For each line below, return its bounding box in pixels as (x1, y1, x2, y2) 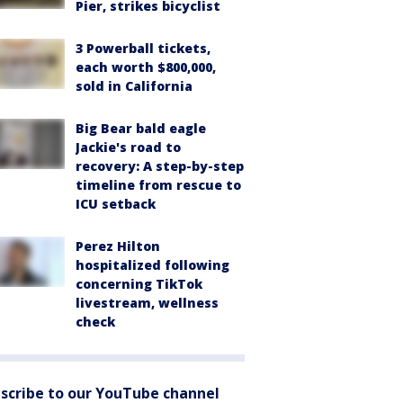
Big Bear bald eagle (76, 120, 206, 137)
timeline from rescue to (76, 176, 241, 193)
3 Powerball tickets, (76, 40, 210, 57)
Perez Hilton (76, 237, 160, 255)
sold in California (76, 77, 193, 94)
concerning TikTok (76, 275, 202, 292)
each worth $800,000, (76, 58, 216, 76)
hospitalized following (76, 256, 229, 273)
